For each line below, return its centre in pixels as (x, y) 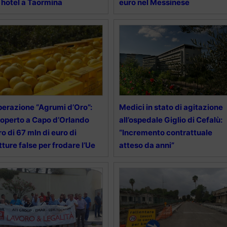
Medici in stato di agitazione (171, 107)
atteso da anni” (146, 145)
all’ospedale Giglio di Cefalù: (171, 120)
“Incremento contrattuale (165, 132)
